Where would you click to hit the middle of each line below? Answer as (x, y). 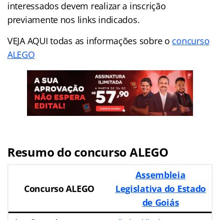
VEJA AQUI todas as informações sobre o (90, 41)
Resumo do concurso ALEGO (88, 152)
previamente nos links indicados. (74, 19)
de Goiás (161, 202)
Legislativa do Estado (161, 188)
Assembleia (161, 175)
